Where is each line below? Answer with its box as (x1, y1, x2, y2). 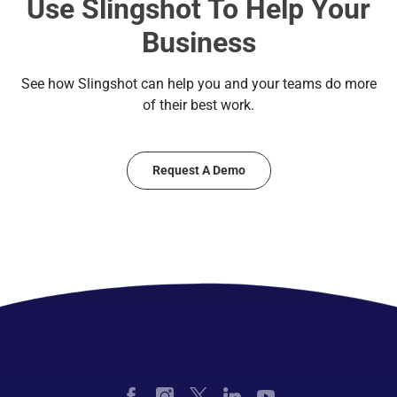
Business (141, 25, 256, 59)
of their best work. (143, 96, 254, 113)
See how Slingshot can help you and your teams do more (20, 74, 377, 92)
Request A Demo (152, 162, 245, 177)
